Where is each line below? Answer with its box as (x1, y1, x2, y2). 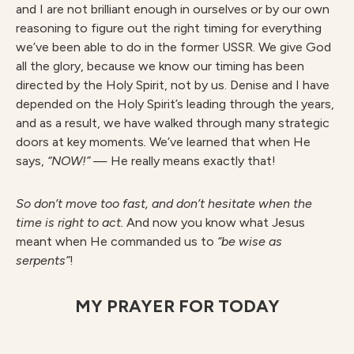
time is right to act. (16, 215, 126, 230)
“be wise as (217, 234, 282, 249)
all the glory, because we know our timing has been (16, 58, 304, 73)
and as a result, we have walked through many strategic (16, 115, 330, 130)
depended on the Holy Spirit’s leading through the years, (16, 96, 334, 111)
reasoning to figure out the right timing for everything (16, 21, 322, 36)
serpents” (16, 253, 70, 268)
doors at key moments (16, 134, 144, 149)
